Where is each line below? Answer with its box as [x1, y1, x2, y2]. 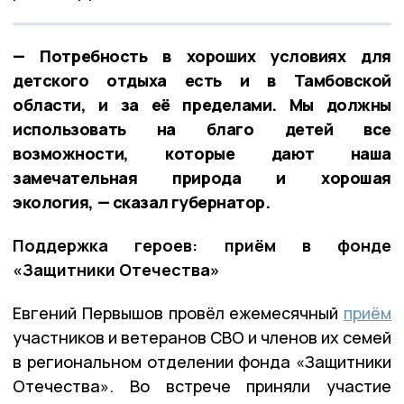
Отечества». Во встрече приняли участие [13, 374, 391, 397]
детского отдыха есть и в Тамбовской [13, 69, 391, 91]
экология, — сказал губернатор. [13, 190, 271, 213]
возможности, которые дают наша [13, 142, 391, 164]
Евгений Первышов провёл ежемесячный [13, 301, 344, 324]
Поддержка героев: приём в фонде [13, 234, 391, 256]
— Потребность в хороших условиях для [13, 44, 391, 67]
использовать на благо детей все [13, 117, 391, 140]
